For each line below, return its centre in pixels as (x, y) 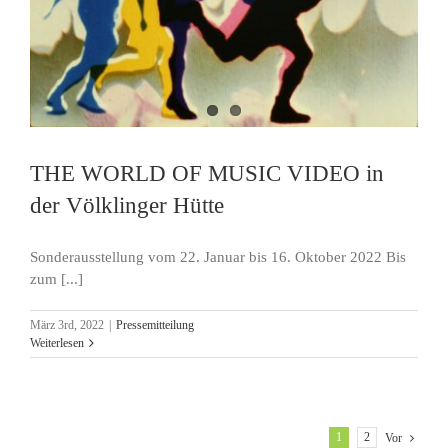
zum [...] (56, 278)
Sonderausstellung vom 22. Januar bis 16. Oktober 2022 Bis (218, 256)
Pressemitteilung (155, 324)
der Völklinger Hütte (127, 204)
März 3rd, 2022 (67, 324)
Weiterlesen (57, 342)
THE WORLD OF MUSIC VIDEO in (207, 172)
